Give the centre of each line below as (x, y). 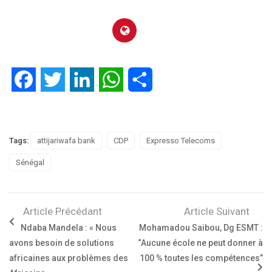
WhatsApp (145, 80)
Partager (171, 80)
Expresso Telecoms (181, 141)
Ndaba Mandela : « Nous (69, 228)
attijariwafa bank (66, 141)
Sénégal (30, 163)
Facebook (57, 80)
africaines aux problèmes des (69, 258)
